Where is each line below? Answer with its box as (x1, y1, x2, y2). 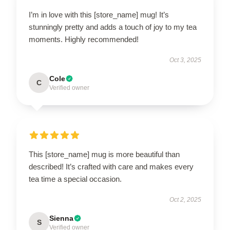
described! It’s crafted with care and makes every (29, 162, 194, 171)
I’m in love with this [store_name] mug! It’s (29, 10, 169, 19)
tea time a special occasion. (29, 175, 122, 183)
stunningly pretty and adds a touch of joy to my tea (29, 23, 197, 31)
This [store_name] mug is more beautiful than (29, 150, 180, 159)
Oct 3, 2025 (169, 56, 201, 64)
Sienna (49, 214, 73, 222)
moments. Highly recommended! (29, 35, 139, 44)
